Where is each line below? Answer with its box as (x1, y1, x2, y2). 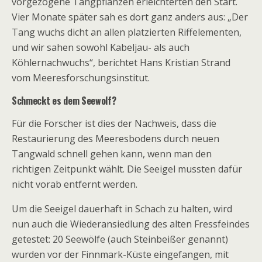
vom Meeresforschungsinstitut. (12, 71, 152, 84)
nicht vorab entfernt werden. (12, 178, 140, 191)
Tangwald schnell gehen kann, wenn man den (12, 147, 212, 160)
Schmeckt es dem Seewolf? (12, 94, 116, 108)
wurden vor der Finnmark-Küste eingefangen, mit (12, 248, 229, 261)
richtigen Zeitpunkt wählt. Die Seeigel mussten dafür (12, 163, 242, 175)
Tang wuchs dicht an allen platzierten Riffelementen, (12, 26, 242, 39)
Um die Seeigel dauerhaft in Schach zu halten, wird (12, 202, 232, 215)
